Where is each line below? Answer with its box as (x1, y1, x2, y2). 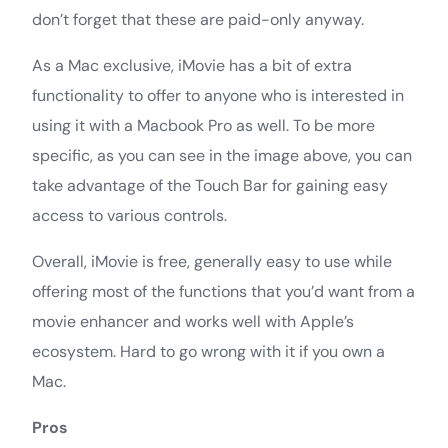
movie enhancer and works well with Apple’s (32, 310, 354, 332)
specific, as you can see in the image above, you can (32, 144, 412, 166)
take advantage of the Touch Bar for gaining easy (32, 174, 388, 196)
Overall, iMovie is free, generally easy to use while (32, 250, 392, 272)
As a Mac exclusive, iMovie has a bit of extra (32, 54, 352, 76)
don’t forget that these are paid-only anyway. (32, 8, 364, 30)
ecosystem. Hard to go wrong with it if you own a (32, 340, 385, 362)
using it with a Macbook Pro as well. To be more (32, 114, 375, 136)
